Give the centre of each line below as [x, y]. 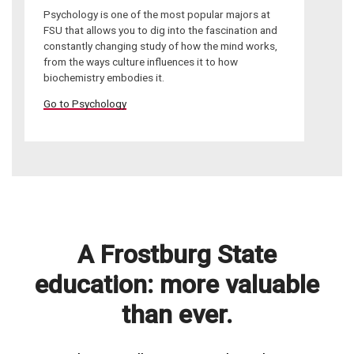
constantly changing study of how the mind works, [160, 45]
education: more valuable [177, 284]
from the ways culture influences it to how [141, 61]
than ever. [177, 314]
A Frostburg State [177, 254]
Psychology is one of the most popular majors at [157, 14]
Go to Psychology [85, 104]
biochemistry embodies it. [104, 77]
